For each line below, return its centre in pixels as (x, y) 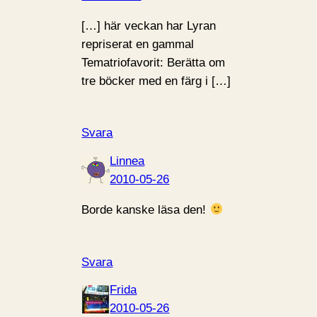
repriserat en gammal (138, 44)
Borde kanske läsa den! (146, 209)
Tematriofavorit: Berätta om (154, 62)
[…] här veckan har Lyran (149, 25)
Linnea (127, 161)
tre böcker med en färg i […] (156, 81)
